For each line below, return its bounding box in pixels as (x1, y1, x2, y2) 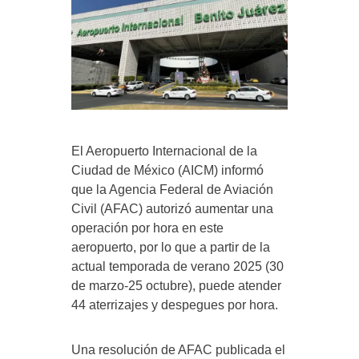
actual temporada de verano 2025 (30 (71, 260, 284, 274)
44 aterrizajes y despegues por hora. (71, 298, 278, 313)
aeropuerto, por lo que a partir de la (71, 240, 270, 255)
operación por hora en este (71, 221, 224, 236)
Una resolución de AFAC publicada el (71, 343, 285, 357)
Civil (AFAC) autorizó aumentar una (71, 202, 273, 216)
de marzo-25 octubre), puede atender (71, 279, 281, 293)
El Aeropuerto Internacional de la (71, 144, 257, 159)
